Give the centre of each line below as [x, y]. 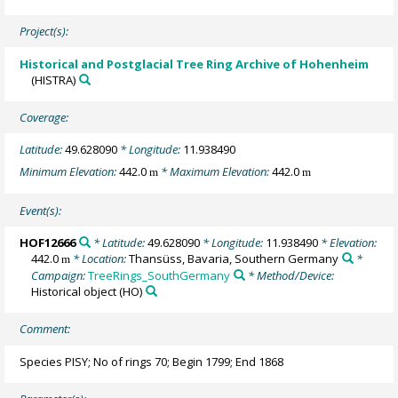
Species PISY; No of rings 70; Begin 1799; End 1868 [152, 361]
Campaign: [60, 275]
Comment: [45, 329]
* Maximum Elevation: [215, 171]
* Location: [100, 258]
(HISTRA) [54, 80]
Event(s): [41, 210]
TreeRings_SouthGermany [159, 275]
